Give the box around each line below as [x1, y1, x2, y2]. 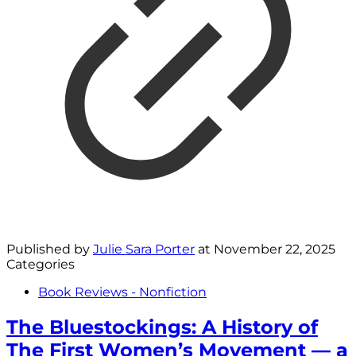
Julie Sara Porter [93, 242, 195, 257]
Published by [6, 242, 93, 257]
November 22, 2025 [214, 242, 335, 257]
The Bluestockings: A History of [6, 315, 318, 339]
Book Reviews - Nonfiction [38, 284, 207, 300]
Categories [6, 257, 75, 273]
